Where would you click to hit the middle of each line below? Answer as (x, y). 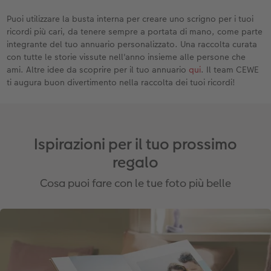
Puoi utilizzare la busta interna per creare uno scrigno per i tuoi (130, 18)
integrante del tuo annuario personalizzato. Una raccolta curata (132, 44)
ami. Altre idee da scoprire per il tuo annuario (98, 69)
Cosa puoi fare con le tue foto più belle (135, 183)
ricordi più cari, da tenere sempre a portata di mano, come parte (135, 31)
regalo (135, 162)
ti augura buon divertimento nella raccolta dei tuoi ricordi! (121, 82)
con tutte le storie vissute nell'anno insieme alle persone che (126, 57)
